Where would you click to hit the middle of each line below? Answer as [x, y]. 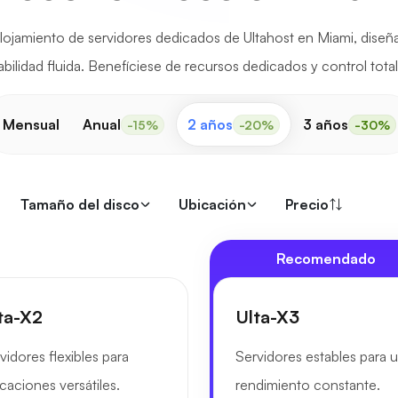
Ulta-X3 [267, 317]
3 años [325, 124]
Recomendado [326, 259]
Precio [307, 204]
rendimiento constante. [308, 385]
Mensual [31, 124]
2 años [210, 124]
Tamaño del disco [80, 204]
